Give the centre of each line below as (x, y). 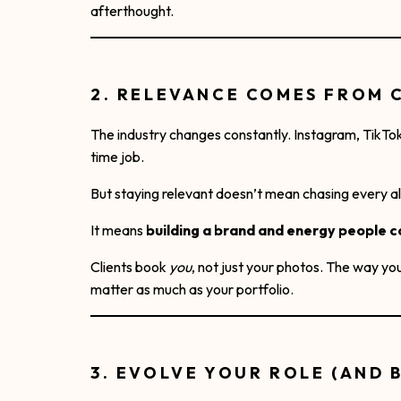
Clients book (130, 266)
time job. (117, 156)
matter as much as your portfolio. (192, 289)
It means (118, 230)
